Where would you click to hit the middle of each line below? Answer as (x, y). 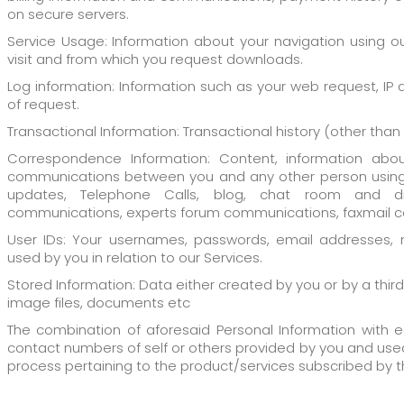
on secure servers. (68, 14)
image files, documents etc (98, 303)
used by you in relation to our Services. (134, 258)
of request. (43, 105)
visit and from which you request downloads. (155, 60)
